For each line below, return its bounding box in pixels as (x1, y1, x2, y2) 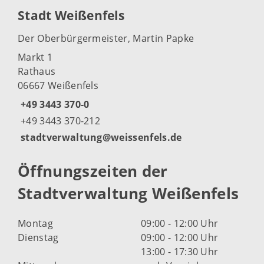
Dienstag (18, 230, 59, 244)
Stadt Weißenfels (18, 7, 125, 24)
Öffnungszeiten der (18, 160, 168, 181)
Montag (18, 216, 53, 230)
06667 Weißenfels (18, 78, 99, 92)
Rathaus (18, 64, 56, 78)
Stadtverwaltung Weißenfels (18, 183, 239, 204)
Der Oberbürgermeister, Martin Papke (18, 31, 194, 45)
